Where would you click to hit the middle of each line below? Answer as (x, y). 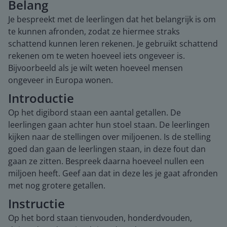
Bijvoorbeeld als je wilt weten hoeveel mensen (96, 68)
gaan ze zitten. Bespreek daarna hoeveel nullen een (106, 161)
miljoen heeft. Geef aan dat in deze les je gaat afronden (113, 173)
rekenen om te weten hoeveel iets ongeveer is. (97, 56)
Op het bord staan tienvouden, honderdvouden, (100, 218)
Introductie (41, 98)
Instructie (36, 203)
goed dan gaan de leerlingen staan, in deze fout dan (107, 149)
